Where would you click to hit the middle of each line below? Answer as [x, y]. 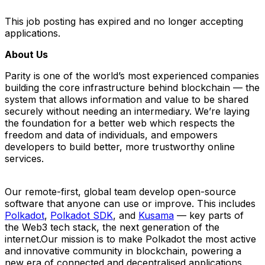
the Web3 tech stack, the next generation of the [112, 227]
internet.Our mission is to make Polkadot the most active [130, 239]
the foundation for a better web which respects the [120, 123]
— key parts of [209, 215]
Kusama [156, 215]
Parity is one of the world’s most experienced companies [132, 75]
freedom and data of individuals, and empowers [111, 135]
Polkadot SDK [82, 215]
